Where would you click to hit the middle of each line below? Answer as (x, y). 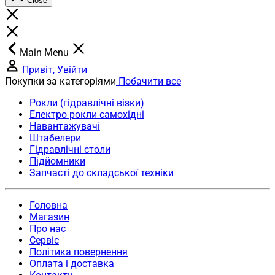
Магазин (49, 217)
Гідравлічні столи (70, 150)
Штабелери (55, 138)
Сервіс (44, 241)
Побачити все (150, 82)
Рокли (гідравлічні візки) (87, 103)
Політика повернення (79, 252)
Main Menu (45, 53)
